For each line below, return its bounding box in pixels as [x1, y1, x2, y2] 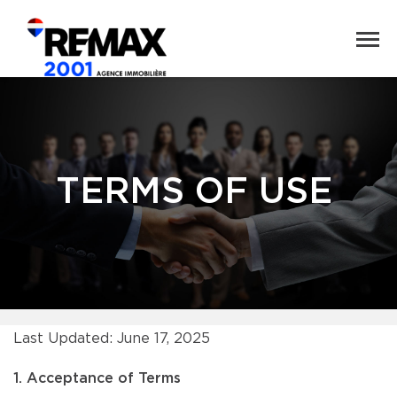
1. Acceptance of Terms [13, 371, 181, 385]
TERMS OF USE [56, 175, 332, 210]
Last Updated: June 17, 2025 [13, 331, 210, 346]
